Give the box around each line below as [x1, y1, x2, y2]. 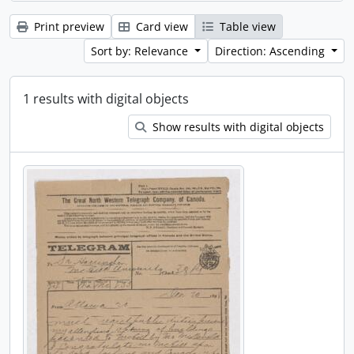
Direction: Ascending [215, 43, 329, 58]
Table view [217, 19, 276, 34]
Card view [133, 19, 188, 34]
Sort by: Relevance [91, 43, 192, 58]
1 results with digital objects [23, 90, 189, 107]
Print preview [31, 19, 104, 34]
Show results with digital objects [149, 119, 324, 134]
